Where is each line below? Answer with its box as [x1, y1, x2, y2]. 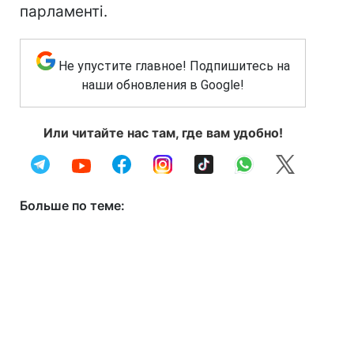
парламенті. [20, 2, 107, 21]
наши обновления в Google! [81, 77, 244, 92]
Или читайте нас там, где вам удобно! [43, 125, 283, 141]
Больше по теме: [20, 198, 125, 213]
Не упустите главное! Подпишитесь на [58, 58, 290, 73]
